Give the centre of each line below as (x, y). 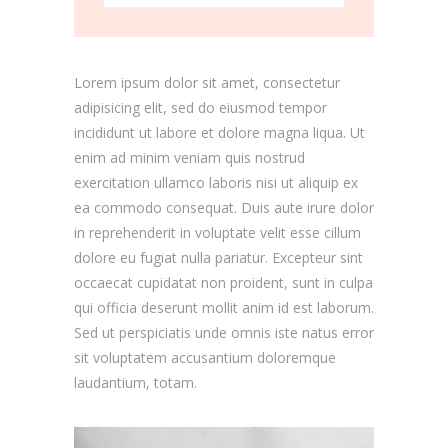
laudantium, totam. (135, 382)
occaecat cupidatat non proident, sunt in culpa (223, 282)
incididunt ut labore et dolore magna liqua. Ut (219, 132)
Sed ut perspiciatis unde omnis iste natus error (224, 332)
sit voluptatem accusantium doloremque (205, 357)
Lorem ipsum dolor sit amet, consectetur (207, 82)
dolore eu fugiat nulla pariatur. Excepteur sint (218, 257)
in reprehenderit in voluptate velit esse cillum (217, 232)
